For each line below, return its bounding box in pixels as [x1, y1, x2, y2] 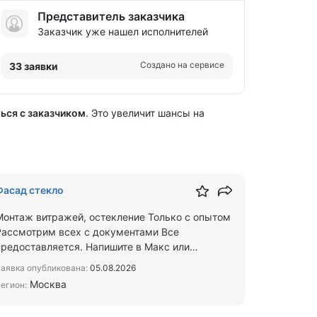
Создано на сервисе [140, 59, 224, 70]
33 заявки [9, 60, 58, 72]
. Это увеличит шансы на [86, 107, 204, 119]
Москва [26, 278, 67, 290]
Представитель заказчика [38, 9, 185, 23]
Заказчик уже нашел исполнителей [38, 25, 208, 38]
